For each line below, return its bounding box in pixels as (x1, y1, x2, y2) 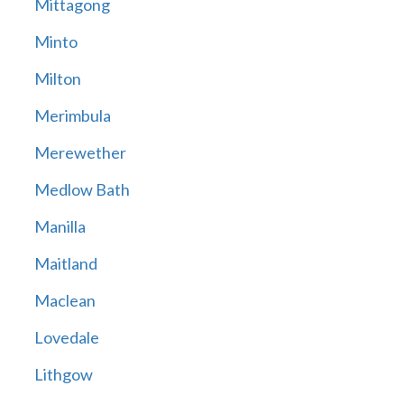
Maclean (33, 290, 96, 311)
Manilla (33, 216, 86, 237)
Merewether (33, 142, 126, 163)
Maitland (33, 253, 97, 274)
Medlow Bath (33, 179, 130, 200)
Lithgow (33, 364, 93, 385)
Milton (33, 69, 81, 89)
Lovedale (33, 327, 99, 348)
